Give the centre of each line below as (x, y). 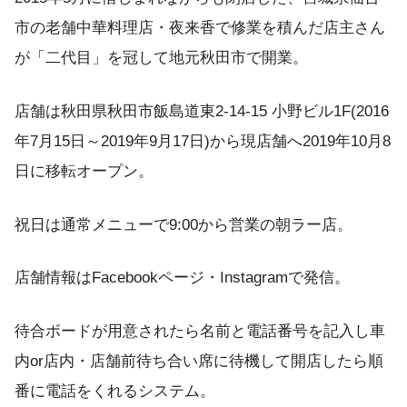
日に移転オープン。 (84, 171)
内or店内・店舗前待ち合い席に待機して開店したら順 (199, 361)
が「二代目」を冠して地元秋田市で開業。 (161, 58)
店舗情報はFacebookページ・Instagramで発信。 (182, 278)
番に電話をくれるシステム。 (115, 391)
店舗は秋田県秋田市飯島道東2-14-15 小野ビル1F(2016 (202, 111)
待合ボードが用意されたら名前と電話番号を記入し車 (200, 331)
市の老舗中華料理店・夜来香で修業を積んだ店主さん (200, 28)
